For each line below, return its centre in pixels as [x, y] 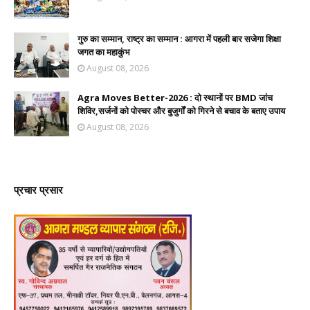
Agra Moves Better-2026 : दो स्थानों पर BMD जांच [175, 98]
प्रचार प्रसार [38, 190]
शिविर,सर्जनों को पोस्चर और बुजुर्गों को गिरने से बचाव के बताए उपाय [181, 111]
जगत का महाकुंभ [104, 52]
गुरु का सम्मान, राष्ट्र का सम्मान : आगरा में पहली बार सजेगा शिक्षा [179, 39]
